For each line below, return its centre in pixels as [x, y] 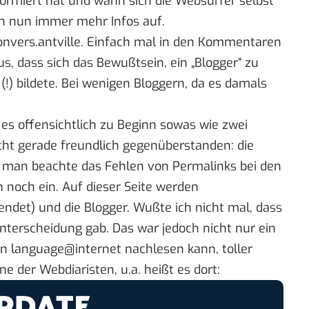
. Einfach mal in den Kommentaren [181, 42]
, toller [234, 249]
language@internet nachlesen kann [113, 249]
